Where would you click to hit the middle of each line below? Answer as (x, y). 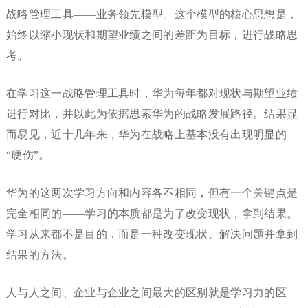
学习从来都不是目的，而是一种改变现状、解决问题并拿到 (152, 234)
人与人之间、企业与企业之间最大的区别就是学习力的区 (146, 293)
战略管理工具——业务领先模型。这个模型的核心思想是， (152, 14)
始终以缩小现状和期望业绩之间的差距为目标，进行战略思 (152, 35)
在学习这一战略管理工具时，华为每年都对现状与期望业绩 (152, 93)
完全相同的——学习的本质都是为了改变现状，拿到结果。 (152, 214)
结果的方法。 (40, 255)
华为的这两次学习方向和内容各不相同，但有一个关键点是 (152, 193)
